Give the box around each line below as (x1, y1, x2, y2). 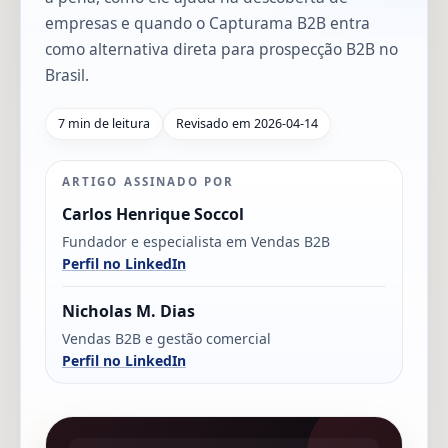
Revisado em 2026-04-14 (176, 114, 318, 132)
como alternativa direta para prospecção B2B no (45, 37, 398, 60)
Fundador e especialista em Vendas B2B (62, 231, 330, 251)
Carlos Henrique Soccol (62, 202, 244, 225)
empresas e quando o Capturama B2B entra (45, 11, 370, 34)
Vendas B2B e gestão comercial (62, 328, 271, 348)
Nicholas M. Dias (62, 299, 195, 322)
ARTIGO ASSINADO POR (62, 173, 235, 189)
